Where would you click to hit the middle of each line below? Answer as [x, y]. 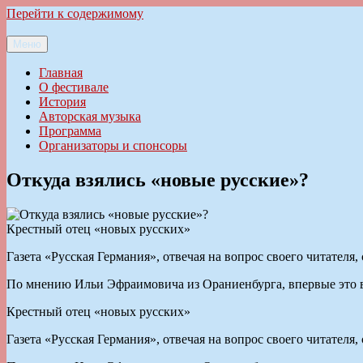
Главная [61, 73]
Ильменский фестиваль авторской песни [119, 56]
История [62, 102]
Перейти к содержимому [75, 13]
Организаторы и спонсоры [113, 145]
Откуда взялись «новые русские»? [158, 179]
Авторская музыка [90, 116]
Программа [70, 131]
